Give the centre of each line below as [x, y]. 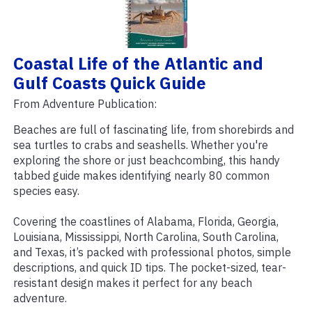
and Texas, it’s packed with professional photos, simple [152, 252]
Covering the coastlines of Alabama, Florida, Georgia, [146, 222]
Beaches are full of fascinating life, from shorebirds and [154, 130]
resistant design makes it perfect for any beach [133, 283]
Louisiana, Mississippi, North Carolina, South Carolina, [146, 237]
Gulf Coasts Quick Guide [110, 83]
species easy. [46, 191]
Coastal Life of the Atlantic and [138, 64]
